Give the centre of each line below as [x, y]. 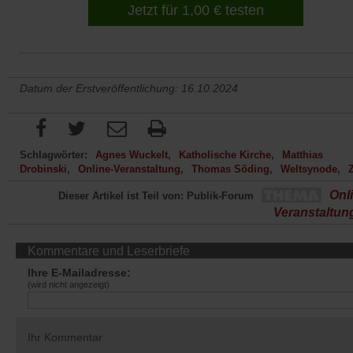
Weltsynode [309, 169]
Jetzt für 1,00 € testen [196, 10]
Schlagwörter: [54, 154]
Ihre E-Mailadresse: [79, 273]
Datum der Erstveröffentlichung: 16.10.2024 [129, 88]
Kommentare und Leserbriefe [109, 251]
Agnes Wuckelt [132, 154]
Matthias [303, 154]
